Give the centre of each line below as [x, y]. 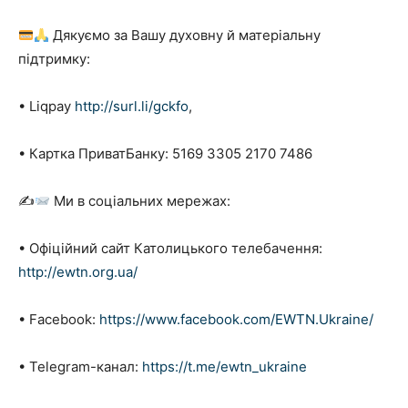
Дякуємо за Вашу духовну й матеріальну [185, 36]
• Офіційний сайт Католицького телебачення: [170, 249]
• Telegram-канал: [80, 367]
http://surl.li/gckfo [132, 107]
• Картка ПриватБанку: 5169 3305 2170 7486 [165, 154]
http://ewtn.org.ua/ [78, 272]
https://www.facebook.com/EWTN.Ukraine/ [236, 320]
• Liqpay [46, 107]
